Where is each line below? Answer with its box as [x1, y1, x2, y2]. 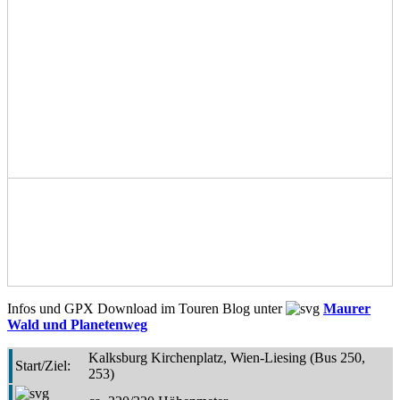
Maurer [323, 300, 371, 316]
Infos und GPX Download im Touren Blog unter [7, 300, 286, 316]
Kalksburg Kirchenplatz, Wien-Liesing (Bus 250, [88, 349, 365, 365]
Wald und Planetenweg [7, 316, 147, 332]
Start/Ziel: [15, 357, 71, 373]
